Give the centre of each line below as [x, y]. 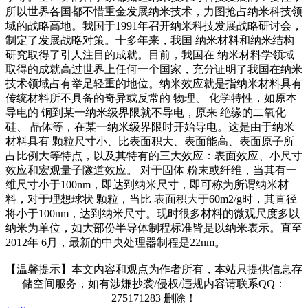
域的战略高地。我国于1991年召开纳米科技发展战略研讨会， [154, 26]
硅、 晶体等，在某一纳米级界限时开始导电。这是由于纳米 [150, 127]
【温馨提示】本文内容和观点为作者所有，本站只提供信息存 [154, 269]
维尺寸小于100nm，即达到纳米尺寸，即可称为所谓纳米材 [147, 185]
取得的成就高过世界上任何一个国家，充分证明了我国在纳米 [154, 69]
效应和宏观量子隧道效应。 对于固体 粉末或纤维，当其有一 [151, 170]
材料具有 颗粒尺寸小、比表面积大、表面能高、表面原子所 [150, 141]
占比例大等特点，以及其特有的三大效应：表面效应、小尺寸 [154, 156]
